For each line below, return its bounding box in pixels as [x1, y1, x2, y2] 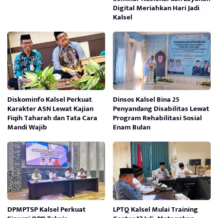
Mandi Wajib [7, 121, 47, 133]
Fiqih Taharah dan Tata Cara [7, 111, 97, 124]
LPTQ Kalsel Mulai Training [113, 203, 199, 216]
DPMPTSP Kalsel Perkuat [7, 203, 86, 216]
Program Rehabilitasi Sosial [113, 111, 202, 124]
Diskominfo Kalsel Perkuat [7, 93, 92, 106]
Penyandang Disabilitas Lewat [113, 102, 210, 115]
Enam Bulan [113, 121, 151, 133]
